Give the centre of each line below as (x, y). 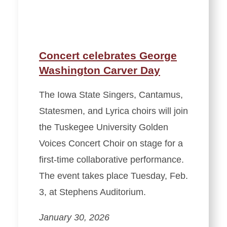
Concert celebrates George (108, 55)
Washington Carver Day (100, 70)
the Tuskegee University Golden (104, 127)
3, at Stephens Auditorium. (92, 192)
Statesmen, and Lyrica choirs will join (113, 111)
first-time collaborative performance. (111, 159)
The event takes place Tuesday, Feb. (113, 176)
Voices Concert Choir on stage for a (111, 143)
